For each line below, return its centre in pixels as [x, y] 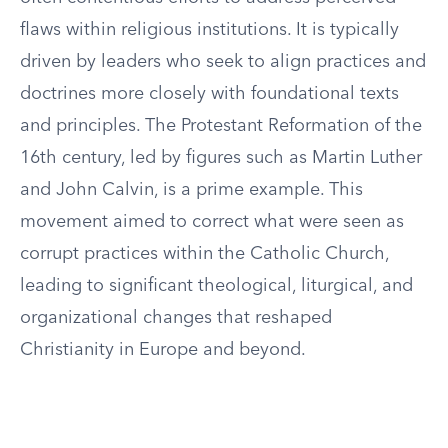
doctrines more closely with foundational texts [209, 94]
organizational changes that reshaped [176, 318]
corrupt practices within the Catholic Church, [204, 254]
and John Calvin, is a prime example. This [191, 190]
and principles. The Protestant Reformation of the [221, 126]
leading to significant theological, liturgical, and [216, 286]
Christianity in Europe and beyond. [163, 350]
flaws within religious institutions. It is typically [209, 30]
